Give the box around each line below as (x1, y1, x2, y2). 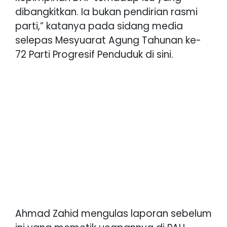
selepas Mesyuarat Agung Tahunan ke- (15, 33, 201, 47)
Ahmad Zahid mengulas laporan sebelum (15, 206, 212, 220)
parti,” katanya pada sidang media (15, 19, 183, 33)
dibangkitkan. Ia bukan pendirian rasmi (15, 5, 198, 19)
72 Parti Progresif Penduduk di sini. (15, 47, 173, 61)
